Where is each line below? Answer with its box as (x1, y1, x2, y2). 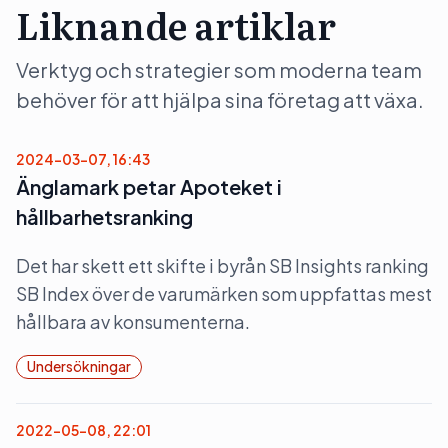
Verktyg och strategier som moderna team (16, 57, 422, 82)
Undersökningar (27, 357, 131, 375)
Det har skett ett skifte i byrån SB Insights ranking (16, 254, 429, 277)
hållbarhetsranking (16, 204, 193, 229)
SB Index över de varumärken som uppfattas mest (16, 282, 432, 305)
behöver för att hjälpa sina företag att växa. (16, 87, 424, 112)
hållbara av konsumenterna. (16, 310, 250, 333)
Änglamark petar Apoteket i (16, 174, 282, 199)
